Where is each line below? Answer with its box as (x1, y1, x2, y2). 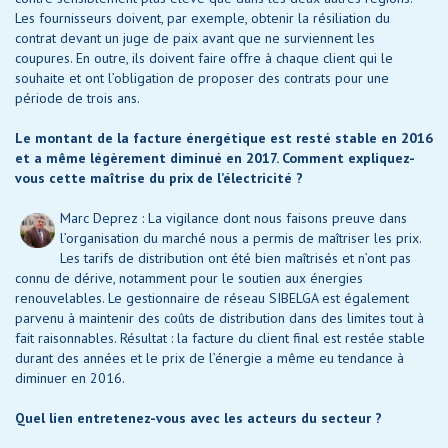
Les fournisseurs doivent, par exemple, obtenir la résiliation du (15, 9, 390, 28)
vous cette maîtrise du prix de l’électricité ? (15, 169, 303, 188)
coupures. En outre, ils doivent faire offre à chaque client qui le (15, 49, 393, 68)
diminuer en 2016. (15, 369, 125, 388)
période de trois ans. (15, 89, 140, 108)
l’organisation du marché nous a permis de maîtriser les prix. (60, 229, 421, 248)
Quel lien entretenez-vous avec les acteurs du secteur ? (15, 409, 382, 428)
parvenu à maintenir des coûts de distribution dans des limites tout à (15, 309, 424, 328)
